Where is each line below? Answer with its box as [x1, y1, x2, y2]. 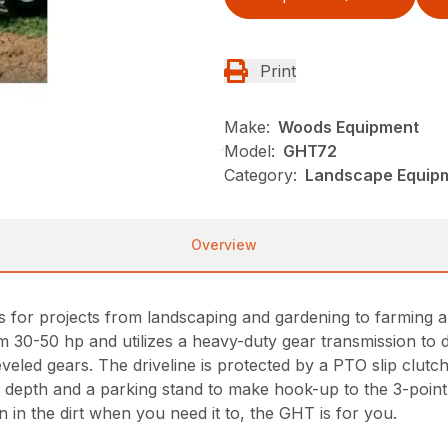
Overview [191, 236, 257, 253]
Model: [224, 141, 275, 161]
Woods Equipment [278, 117, 419, 137]
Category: [224, 165, 297, 185]
